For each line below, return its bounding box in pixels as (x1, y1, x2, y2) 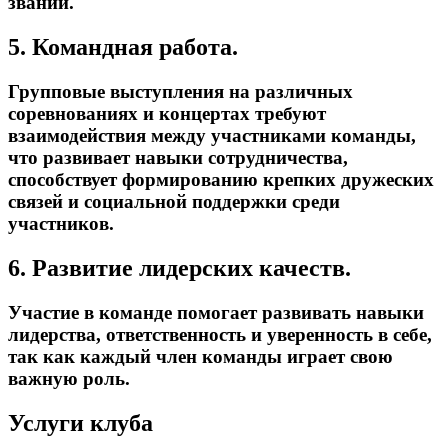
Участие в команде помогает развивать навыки (8, 301, 424, 323)
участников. (8, 213, 114, 234)
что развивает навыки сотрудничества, (8, 147, 348, 168)
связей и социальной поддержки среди (8, 191, 340, 212)
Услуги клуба (8, 409, 153, 436)
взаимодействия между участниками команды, (8, 125, 416, 146)
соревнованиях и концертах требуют (8, 103, 326, 124)
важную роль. (8, 367, 130, 389)
